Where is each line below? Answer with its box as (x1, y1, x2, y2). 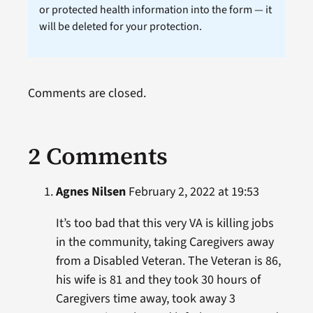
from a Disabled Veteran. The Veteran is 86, (55, 252, 281, 270)
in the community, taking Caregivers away (55, 233, 274, 252)
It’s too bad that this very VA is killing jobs (55, 214, 274, 233)
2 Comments (27, 140, 168, 173)
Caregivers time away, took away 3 (55, 290, 235, 308)
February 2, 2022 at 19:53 (125, 183, 259, 201)
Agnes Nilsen (55, 183, 126, 201)
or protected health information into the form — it (38, 2, 272, 18)
